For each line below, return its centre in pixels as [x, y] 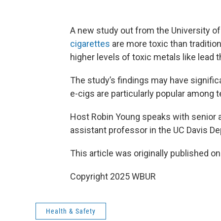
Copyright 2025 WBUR [113, 176]
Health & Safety [71, 211]
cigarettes [90, 43]
